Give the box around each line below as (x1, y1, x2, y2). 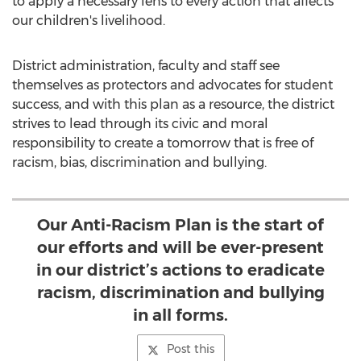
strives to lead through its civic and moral (12, 116, 268, 131)
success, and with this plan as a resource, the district (12, 97, 334, 112)
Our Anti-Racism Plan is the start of (37, 215, 324, 234)
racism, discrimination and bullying (36, 283, 325, 302)
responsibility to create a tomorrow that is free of (12, 135, 313, 151)
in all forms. (133, 305, 228, 325)
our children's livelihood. (12, 13, 165, 28)
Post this (166, 342, 214, 356)
